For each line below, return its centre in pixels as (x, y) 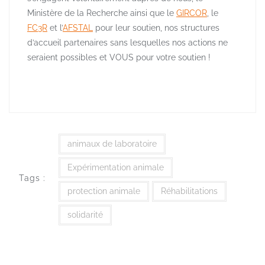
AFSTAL (78, 28)
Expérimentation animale (115, 168)
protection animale (104, 191)
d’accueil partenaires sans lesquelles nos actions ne (127, 43)
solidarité (85, 215)
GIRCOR (192, 13)
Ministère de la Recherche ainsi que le (102, 13)
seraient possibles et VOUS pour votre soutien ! (119, 58)
